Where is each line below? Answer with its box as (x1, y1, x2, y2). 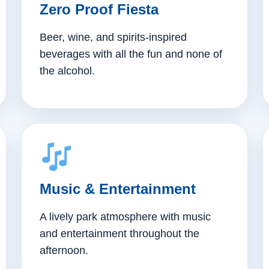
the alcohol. (40, 65, 95, 77)
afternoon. (40, 244, 89, 256)
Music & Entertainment (40, 181, 196, 197)
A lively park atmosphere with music (40, 211, 211, 223)
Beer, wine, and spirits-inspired (40, 31, 187, 43)
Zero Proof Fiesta (40, 1, 159, 17)
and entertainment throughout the (40, 228, 200, 240)
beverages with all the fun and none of (40, 48, 223, 60)
